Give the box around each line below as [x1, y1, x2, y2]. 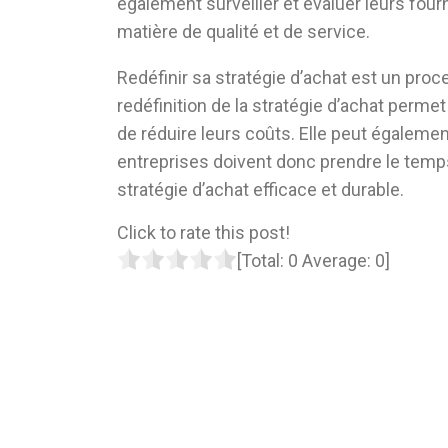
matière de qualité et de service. [117, 21, 370, 43]
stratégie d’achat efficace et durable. [117, 179, 404, 201]
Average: [298, 250, 375, 272]
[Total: [237, 250, 288, 272]
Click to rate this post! [117, 222, 290, 244]
